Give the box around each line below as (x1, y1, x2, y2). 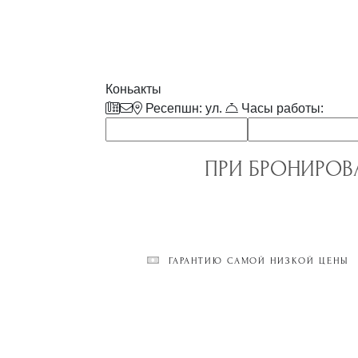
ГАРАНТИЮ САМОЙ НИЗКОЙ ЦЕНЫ (164, 256, 349, 266)
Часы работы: (238, 99, 324, 117)
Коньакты (105, 80, 161, 97)
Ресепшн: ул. (142, 99, 225, 117)
